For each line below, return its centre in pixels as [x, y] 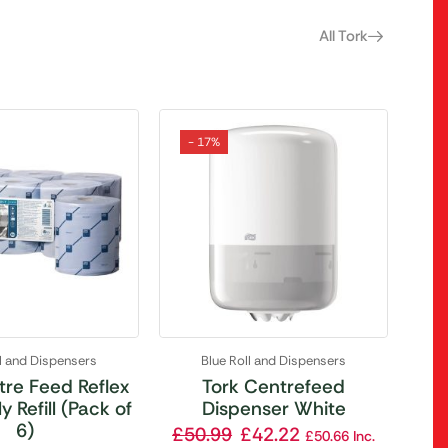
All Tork [343, 35]
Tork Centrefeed [274, 386]
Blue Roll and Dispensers [274, 360]
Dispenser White [273, 408]
